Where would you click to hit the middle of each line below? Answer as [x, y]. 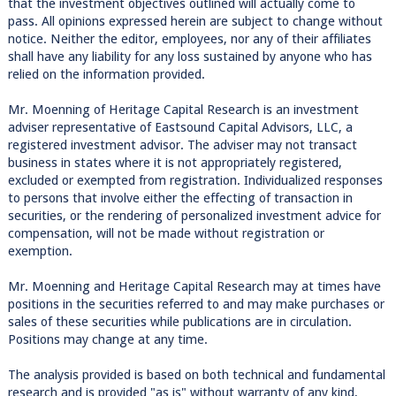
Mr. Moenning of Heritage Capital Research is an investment [183, 110]
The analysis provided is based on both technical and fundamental [196, 375]
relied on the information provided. [106, 74]
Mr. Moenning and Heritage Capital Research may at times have [194, 286]
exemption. [40, 251]
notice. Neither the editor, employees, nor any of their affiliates [189, 39]
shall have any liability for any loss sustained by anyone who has [190, 57]
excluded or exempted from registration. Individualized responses [195, 180]
